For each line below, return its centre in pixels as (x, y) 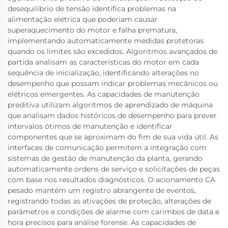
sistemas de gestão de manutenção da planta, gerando (105, 158)
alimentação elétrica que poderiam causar (83, 19)
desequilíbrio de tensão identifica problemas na (92, 9)
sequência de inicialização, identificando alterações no (103, 73)
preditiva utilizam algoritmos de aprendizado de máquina (110, 105)
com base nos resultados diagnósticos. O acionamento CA (111, 180)
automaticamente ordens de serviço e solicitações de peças (114, 169)
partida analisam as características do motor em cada (103, 62)
